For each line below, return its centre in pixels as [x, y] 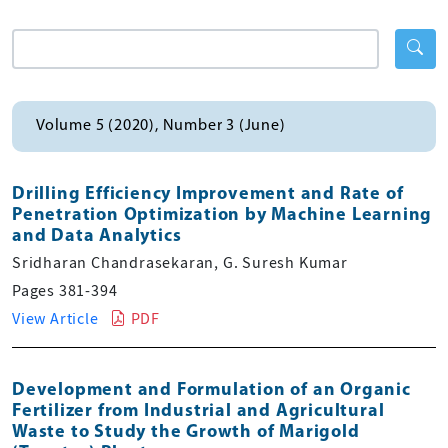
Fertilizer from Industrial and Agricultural [198, 411]
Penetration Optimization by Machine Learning [222, 215]
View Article [55, 318]
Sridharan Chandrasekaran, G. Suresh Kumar [180, 262]
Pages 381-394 [65, 290]
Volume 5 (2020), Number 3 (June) [161, 125]
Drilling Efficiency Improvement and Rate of [208, 194]
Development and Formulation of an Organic [211, 390]
